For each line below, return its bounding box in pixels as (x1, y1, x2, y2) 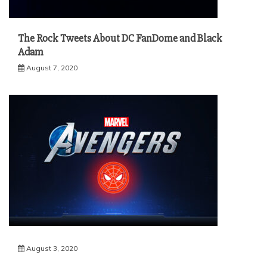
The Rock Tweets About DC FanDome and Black (18, 32, 222, 45)
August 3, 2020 (26, 244, 77, 253)
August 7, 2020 (26, 63, 77, 73)
